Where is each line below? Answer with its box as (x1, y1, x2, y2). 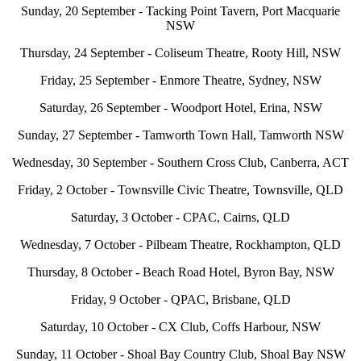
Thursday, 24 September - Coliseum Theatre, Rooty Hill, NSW (20, 46, 341, 60)
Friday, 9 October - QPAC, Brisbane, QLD (70, 293, 291, 307)
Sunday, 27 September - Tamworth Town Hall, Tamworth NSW (17, 128, 344, 143)
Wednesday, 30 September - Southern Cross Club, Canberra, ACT (12, 156, 349, 170)
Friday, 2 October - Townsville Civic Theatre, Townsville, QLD (18, 183, 343, 197)
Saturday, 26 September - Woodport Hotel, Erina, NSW (39, 101, 322, 115)
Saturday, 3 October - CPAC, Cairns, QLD (71, 210, 290, 225)
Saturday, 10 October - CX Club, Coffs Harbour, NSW (40, 320, 321, 334)
